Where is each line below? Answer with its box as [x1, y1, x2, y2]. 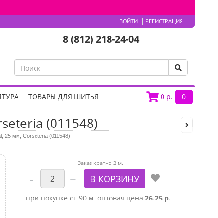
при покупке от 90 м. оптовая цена [25, 193, 145, 202]
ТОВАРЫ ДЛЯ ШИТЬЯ [28, 92, 99, 101]
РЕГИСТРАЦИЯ [145, 18, 183, 25]
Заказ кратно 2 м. [78, 159, 124, 166]
